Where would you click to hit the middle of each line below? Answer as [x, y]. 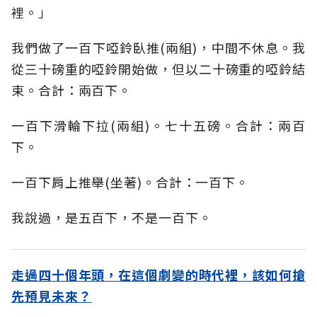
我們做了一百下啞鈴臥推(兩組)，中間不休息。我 [158, 48]
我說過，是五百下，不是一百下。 [112, 218]
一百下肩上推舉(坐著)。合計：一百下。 [131, 182]
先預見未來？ [52, 296]
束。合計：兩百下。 [72, 90]
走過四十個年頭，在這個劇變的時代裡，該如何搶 [158, 275]
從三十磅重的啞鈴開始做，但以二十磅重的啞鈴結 [158, 69]
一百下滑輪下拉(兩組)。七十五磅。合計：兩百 [158, 126]
